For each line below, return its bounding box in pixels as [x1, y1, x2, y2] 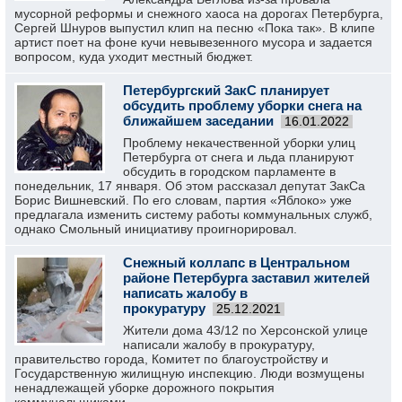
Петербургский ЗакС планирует [123, 83, 329, 98]
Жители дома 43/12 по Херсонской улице [123, 323, 368, 337]
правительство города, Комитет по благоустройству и [14, 352, 328, 366]
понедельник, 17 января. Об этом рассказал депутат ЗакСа [14, 179, 365, 193]
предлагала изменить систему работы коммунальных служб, [14, 207, 372, 222]
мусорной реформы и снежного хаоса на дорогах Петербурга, [14, 6, 383, 21]
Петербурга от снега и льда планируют [123, 150, 354, 164]
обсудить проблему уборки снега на [123, 98, 362, 113]
